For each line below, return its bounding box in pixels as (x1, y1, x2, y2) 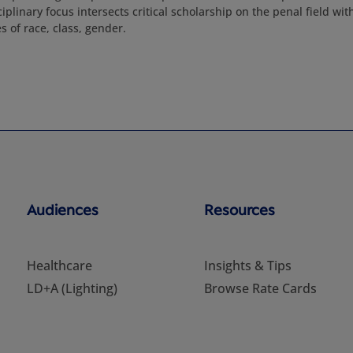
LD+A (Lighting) (26, 280, 117, 297)
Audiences (26, 200, 98, 218)
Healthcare (26, 257, 92, 274)
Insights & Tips (204, 257, 292, 274)
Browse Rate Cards (204, 280, 318, 297)
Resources (204, 200, 276, 218)
